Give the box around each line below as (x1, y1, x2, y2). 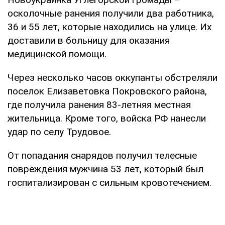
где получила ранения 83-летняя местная (8, 98, 191, 110)
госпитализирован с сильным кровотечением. (8, 176, 211, 188)
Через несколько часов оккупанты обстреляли (8, 71, 217, 83)
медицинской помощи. (8, 48, 106, 60)
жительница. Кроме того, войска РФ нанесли (8, 112, 206, 124)
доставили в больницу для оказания (8, 34, 170, 46)
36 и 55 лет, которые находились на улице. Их (8, 21, 211, 33)
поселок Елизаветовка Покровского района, (8, 85, 207, 97)
